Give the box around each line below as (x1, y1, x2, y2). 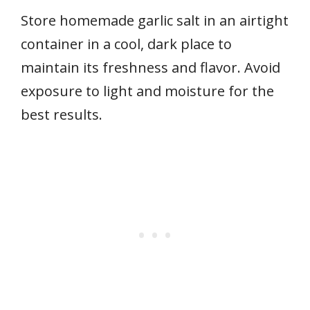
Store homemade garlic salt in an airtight (21, 11, 289, 30)
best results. (21, 105, 102, 125)
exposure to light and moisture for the (21, 82, 274, 101)
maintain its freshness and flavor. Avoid (21, 58, 280, 77)
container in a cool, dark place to (21, 35, 232, 54)
